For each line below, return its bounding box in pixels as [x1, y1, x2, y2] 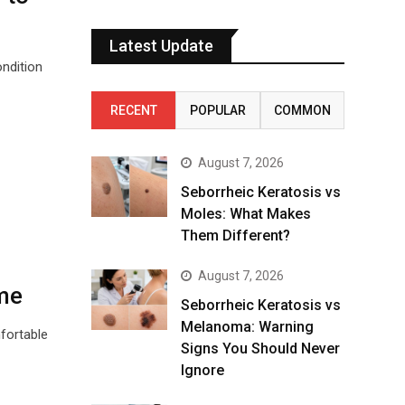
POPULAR [189, 103, 246, 118]
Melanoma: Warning [181, 318, 314, 335]
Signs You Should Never [181, 340, 340, 357]
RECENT [109, 103, 157, 118]
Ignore [181, 362, 224, 379]
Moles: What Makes [181, 205, 311, 222]
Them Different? [181, 227, 290, 244]
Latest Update [109, 36, 213, 55]
